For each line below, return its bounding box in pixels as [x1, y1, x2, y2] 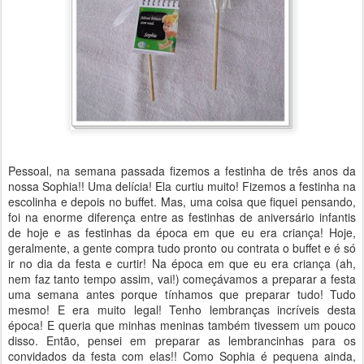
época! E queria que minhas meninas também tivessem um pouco [8, 316, 356, 333]
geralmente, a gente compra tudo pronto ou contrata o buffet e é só [8, 239, 356, 256]
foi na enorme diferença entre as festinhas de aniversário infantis [8, 208, 356, 225]
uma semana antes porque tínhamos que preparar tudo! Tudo [8, 285, 356, 302]
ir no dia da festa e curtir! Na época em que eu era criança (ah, [8, 254, 356, 271]
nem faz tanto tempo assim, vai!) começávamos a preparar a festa [8, 270, 356, 287]
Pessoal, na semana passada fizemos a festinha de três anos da [8, 162, 356, 179]
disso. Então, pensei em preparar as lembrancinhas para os [8, 331, 356, 349]
